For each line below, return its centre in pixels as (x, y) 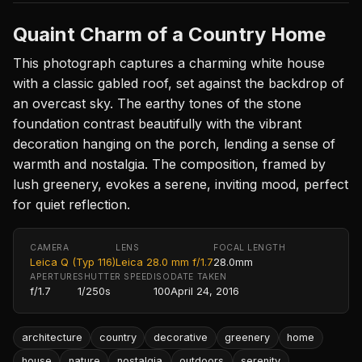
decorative (180, 338)
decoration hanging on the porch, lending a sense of (174, 143)
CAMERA (50, 247)
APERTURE (54, 276)
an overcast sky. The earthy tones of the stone (157, 103)
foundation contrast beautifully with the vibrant (157, 123)
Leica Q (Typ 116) (73, 262)
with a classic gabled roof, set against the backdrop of (179, 83)
